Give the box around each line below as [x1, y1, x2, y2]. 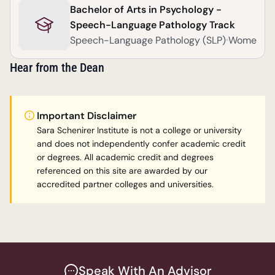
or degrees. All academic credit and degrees [37, 152, 214, 163]
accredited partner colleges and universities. [37, 179, 214, 190]
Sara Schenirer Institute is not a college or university [37, 125, 242, 136]
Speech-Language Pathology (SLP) [70, 33, 226, 47]
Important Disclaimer [37, 109, 136, 122]
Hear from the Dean [10, 60, 104, 75]
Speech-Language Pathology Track [70, 18, 235, 31]
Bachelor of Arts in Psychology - [70, 2, 222, 16]
